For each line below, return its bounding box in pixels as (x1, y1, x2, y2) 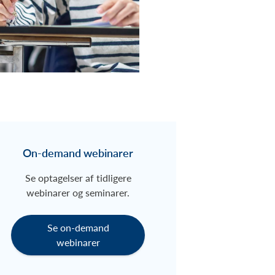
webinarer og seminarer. (26, 185, 130, 200)
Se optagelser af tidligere (25, 171, 131, 185)
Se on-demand (47, 220, 109, 235)
